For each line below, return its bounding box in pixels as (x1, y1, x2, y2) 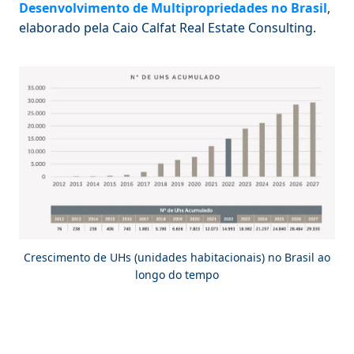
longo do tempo (135, 266, 219, 282)
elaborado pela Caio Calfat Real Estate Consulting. (19, 18, 316, 36)
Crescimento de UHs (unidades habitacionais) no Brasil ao (24, 249, 330, 265)
